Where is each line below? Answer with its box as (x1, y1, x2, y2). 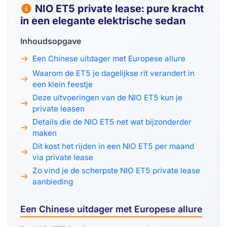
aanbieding (32, 177, 73, 187)
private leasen (32, 104, 85, 114)
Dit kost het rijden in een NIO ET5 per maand (32, 141, 194, 152)
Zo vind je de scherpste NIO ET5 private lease (32, 166, 200, 176)
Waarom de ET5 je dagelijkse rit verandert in (32, 68, 195, 79)
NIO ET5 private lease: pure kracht (32, 3, 204, 15)
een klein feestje (32, 80, 93, 90)
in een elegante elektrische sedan (20, 15, 185, 27)
